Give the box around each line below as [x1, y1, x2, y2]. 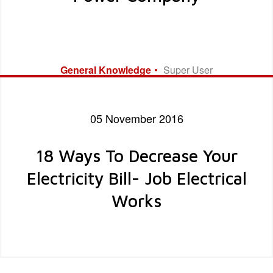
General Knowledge [60, 62, 151, 77]
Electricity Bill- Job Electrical [26, 168, 247, 188]
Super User [163, 62, 213, 77]
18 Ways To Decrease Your [35, 145, 238, 166]
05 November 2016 [90, 110, 183, 126]
